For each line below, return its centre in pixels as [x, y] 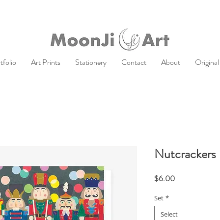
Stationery [91, 62]
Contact [134, 62]
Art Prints [45, 62]
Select [169, 214]
